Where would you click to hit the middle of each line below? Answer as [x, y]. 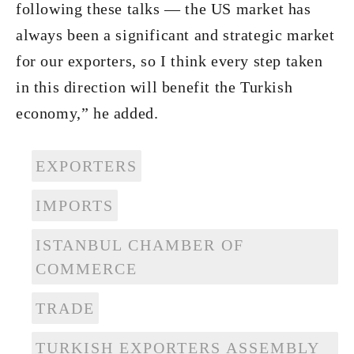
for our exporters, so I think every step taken [169, 61]
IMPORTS [75, 205]
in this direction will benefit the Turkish [154, 87]
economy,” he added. [87, 113]
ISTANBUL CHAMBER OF [140, 245]
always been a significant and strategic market [175, 35]
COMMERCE [87, 269]
